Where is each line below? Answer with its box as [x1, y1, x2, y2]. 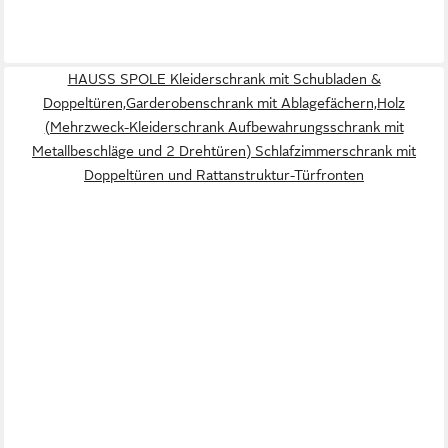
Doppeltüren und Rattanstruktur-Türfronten [84, 167, 364, 184]
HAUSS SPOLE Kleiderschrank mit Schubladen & [67, 71, 381, 88]
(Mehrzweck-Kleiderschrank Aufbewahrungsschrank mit [44, 119, 404, 136]
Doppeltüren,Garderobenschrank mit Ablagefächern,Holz [43, 95, 405, 112]
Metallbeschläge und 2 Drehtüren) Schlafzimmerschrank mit [32, 143, 416, 160]
